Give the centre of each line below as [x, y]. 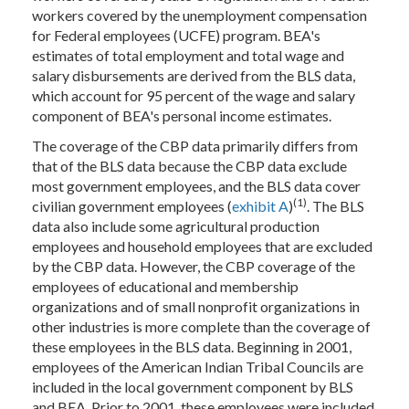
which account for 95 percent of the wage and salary [194, 95]
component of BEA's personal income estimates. [182, 115]
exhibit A [260, 206]
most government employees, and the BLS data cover [196, 186]
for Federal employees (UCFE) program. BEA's [176, 35]
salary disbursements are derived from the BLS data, [194, 75]
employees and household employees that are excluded [202, 246]
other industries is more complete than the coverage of [201, 326]
